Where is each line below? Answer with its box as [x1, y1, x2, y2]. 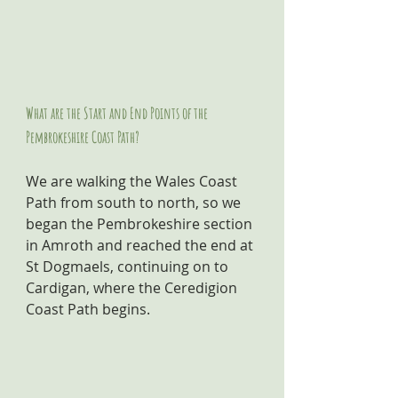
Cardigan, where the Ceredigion [26, 278, 241, 298]
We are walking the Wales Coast [26, 171, 241, 191]
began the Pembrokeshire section [26, 214, 256, 234]
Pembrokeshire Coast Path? [26, 127, 139, 147]
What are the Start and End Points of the [26, 103, 211, 123]
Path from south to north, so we [26, 193, 244, 212]
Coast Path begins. [26, 299, 150, 319]
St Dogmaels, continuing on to [26, 257, 232, 276]
